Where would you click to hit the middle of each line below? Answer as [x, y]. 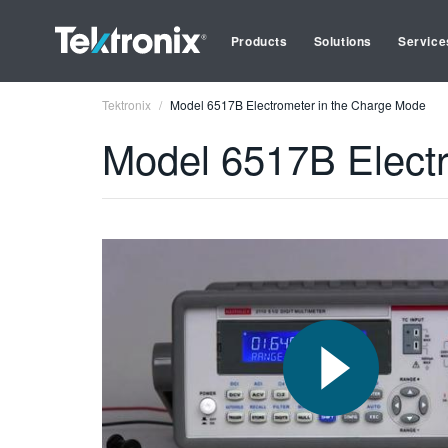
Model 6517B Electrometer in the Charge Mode [298, 104]
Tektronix [126, 104]
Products [259, 41]
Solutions [343, 41]
